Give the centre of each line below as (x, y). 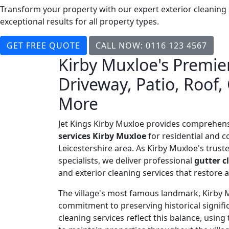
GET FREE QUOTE (43, 45)
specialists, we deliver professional (126, 160)
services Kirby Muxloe (102, 136)
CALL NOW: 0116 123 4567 (151, 45)
